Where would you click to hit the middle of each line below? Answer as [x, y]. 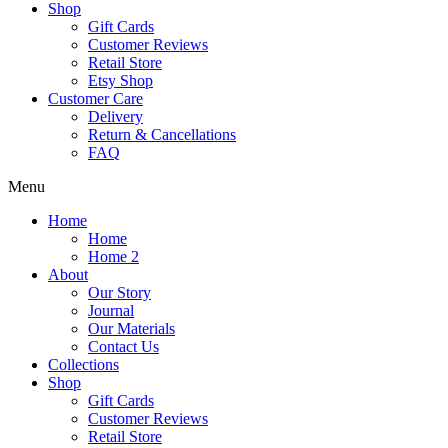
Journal [111, 310]
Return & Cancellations [162, 134]
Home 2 [113, 256]
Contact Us [123, 346]
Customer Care [95, 98]
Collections [83, 364]
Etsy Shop [120, 80]
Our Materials [131, 328]
